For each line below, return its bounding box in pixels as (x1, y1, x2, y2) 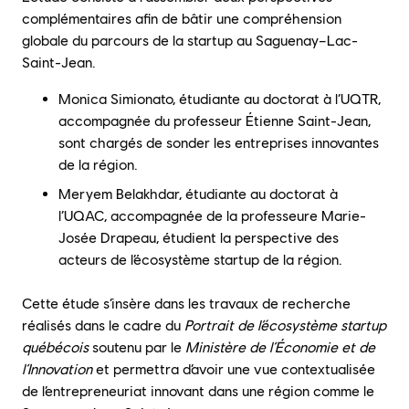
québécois (22, 338, 89, 356)
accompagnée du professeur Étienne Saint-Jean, (58, 111, 371, 130)
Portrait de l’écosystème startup (184, 316, 386, 334)
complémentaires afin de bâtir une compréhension (22, 9, 341, 27)
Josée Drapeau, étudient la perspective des (58, 228, 339, 246)
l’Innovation (22, 360, 92, 378)
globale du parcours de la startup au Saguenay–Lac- (22, 31, 358, 49)
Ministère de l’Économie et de (185, 338, 375, 356)
